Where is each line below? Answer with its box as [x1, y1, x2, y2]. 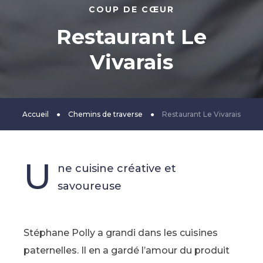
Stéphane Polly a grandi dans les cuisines [23, 227, 218, 239]
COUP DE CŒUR [89, 4, 174, 15]
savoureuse [58, 180, 122, 193]
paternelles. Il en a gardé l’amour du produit [23, 245, 230, 257]
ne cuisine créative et [58, 162, 176, 176]
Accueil [22, 110, 49, 119]
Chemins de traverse [68, 110, 143, 119]
